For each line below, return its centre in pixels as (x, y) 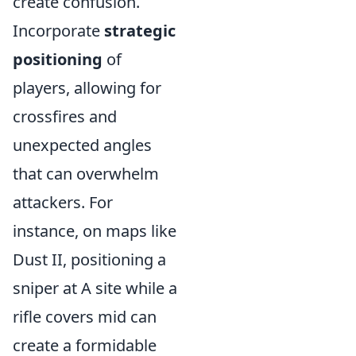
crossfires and (65, 117)
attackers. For (63, 203)
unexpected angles (82, 145)
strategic (140, 31)
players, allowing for (87, 88)
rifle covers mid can (85, 317)
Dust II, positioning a (89, 260)
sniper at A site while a (95, 288)
